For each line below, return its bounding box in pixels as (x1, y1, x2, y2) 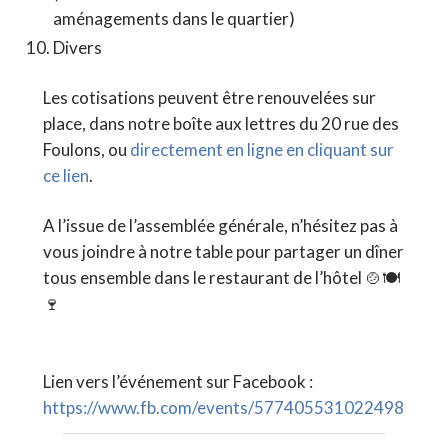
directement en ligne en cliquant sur (129, 139, 394, 161)
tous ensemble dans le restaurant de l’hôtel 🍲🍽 (42, 267, 401, 289)
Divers (53, 37, 103, 59)
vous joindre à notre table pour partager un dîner (42, 241, 404, 263)
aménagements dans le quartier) (53, 8, 296, 30)
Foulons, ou (42, 139, 130, 161)
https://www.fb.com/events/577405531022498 (42, 397, 404, 419)
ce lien (42, 165, 89, 187)
